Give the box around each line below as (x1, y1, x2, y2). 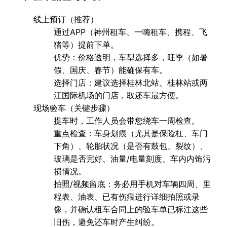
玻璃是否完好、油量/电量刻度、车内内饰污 (54, 153, 211, 164)
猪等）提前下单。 (54, 39, 119, 50)
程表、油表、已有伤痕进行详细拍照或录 (54, 191, 200, 202)
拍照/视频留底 (54, 178, 105, 189)
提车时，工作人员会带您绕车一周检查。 (54, 115, 200, 126)
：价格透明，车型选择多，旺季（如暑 (70, 52, 208, 62)
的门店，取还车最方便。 (94, 90, 183, 100)
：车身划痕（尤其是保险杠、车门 (86, 128, 208, 138)
